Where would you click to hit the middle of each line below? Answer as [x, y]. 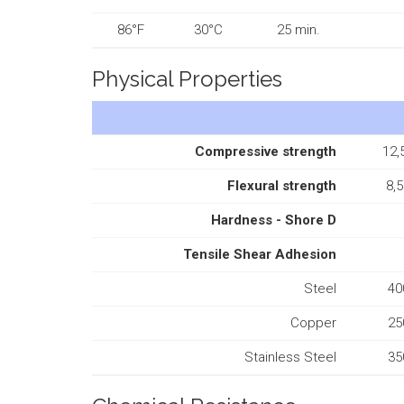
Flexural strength [282, 185]
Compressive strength [266, 151]
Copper [313, 322]
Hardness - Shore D [274, 220]
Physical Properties [187, 78]
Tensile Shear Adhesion [260, 254]
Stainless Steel [290, 357]
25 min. [298, 29]
